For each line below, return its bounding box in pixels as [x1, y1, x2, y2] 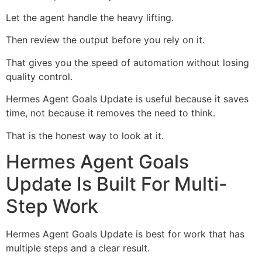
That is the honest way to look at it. [6, 129, 164, 142]
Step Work [6, 194, 98, 218]
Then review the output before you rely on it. [6, 34, 205, 46]
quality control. [6, 70, 73, 82]
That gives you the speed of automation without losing [6, 56, 249, 68]
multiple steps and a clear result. [6, 242, 150, 254]
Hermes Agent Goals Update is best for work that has [6, 227, 244, 240]
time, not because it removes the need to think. [6, 107, 215, 119]
